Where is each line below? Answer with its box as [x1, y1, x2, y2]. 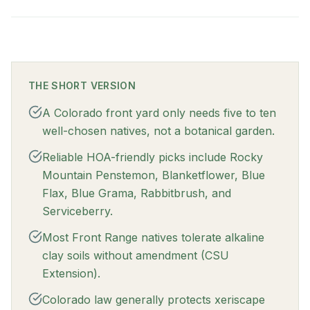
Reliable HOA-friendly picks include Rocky [42, 150, 263, 164]
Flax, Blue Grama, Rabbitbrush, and [42, 186, 231, 200]
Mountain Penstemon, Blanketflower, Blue [42, 168, 265, 182]
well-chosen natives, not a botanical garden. [42, 124, 275, 138]
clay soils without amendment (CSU [42, 248, 229, 262]
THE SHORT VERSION [28, 80, 136, 91]
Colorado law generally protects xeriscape [42, 293, 265, 307]
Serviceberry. [42, 204, 113, 218]
